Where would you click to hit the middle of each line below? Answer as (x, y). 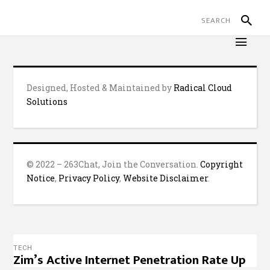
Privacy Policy (89, 178)
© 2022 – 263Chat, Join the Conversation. (114, 164)
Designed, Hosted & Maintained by (100, 88)
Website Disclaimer (166, 178)
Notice (41, 178)
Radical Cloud (203, 88)
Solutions (47, 102)
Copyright (222, 164)
